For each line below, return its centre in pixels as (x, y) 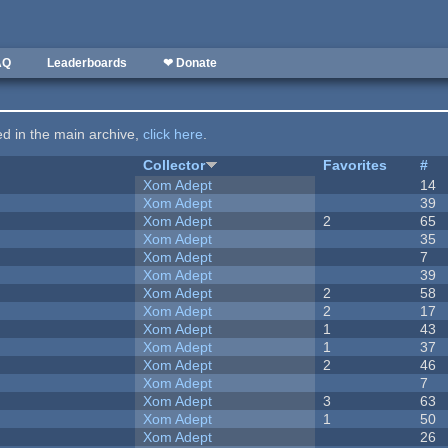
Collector (174, 165)
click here (173, 134)
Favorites (355, 165)
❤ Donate (190, 63)
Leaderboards (87, 63)
